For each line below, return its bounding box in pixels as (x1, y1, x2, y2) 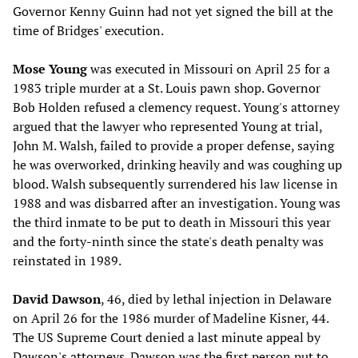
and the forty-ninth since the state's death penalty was (13, 232, 324, 250)
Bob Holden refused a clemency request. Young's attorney (13, 97, 340, 116)
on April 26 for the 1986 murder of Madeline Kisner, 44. (13, 308, 328, 327)
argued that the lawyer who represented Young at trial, (13, 117, 322, 135)
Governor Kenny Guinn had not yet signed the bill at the (13, 2, 333, 20)
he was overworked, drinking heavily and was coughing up (13, 155, 342, 173)
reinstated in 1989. (13, 251, 121, 269)
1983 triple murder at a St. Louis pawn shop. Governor (13, 78, 320, 97)
